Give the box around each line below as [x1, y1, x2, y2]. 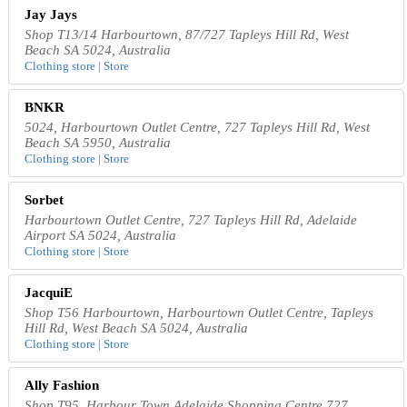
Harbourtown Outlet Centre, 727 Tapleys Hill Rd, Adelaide [25, 213, 358, 228]
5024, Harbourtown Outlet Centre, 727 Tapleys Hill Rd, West [25, 120, 371, 135]
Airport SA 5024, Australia [25, 228, 177, 243]
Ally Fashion [25, 378, 100, 393]
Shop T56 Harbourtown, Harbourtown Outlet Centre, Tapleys [25, 305, 374, 321]
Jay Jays [25, 7, 78, 23]
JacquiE [25, 285, 74, 301]
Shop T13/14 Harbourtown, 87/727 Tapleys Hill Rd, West [25, 27, 350, 43]
